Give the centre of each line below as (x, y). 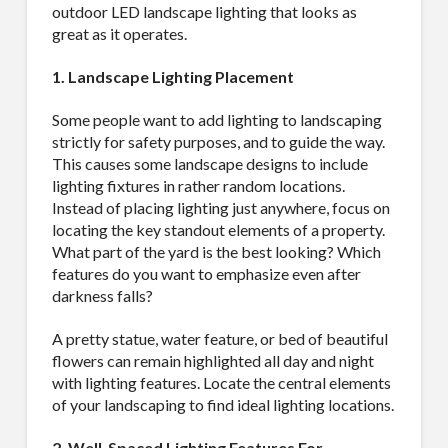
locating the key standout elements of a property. (218, 229)
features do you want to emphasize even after (206, 273)
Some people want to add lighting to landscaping (216, 119)
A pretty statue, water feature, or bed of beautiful (219, 338)
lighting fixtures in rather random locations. (198, 185)
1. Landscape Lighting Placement (172, 76)
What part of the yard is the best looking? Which (216, 251)
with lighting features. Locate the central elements (221, 382)
